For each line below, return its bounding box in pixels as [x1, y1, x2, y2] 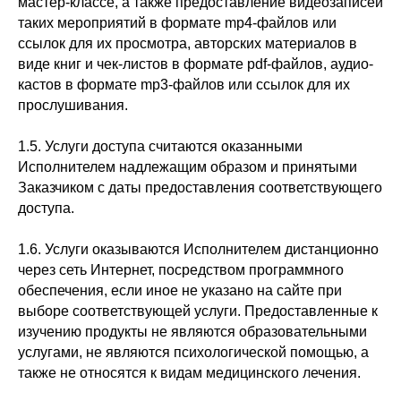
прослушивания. [18, 98, 128, 113]
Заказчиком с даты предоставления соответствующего [18, 180, 382, 195]
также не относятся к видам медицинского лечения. [18, 365, 361, 380]
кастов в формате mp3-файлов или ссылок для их [18, 77, 350, 92]
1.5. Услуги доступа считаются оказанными [18, 139, 303, 154]
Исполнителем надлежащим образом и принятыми [18, 159, 357, 175]
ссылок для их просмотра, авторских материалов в [18, 36, 357, 51]
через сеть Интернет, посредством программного [18, 262, 344, 277]
